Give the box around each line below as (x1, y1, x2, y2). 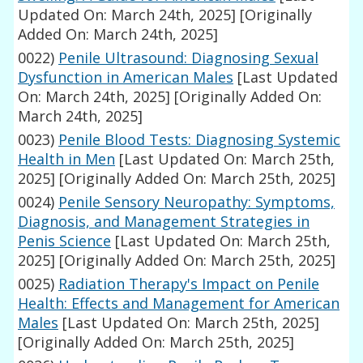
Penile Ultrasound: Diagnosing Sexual (58, 48, 319, 68)
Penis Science (18, 231, 112, 251)
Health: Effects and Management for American (18, 293, 340, 314)
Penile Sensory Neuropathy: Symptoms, (58, 192, 335, 212)
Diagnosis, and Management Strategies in (18, 211, 310, 232)
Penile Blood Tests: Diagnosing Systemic (58, 130, 341, 150)
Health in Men (18, 149, 116, 169)
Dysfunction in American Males (18, 67, 234, 88)
